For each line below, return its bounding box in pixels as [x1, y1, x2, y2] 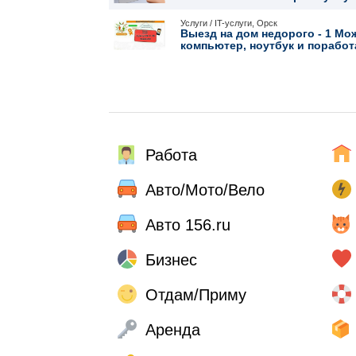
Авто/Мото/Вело [145, 181, 265, 199]
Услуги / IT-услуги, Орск [180, 18, 277, 28]
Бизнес [145, 251, 197, 269]
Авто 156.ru [145, 216, 230, 234]
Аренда [145, 321, 200, 339]
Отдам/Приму [145, 286, 246, 304]
